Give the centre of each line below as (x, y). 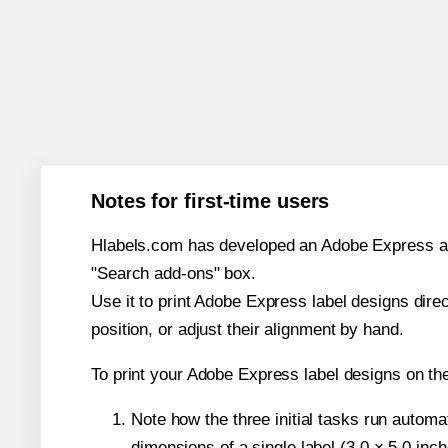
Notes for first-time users (210, 200)
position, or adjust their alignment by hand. (247, 329)
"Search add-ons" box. (173, 273)
